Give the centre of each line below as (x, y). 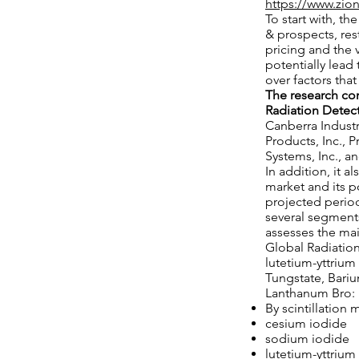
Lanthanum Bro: (310, 293)
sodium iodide (307, 339)
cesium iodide (306, 323)
